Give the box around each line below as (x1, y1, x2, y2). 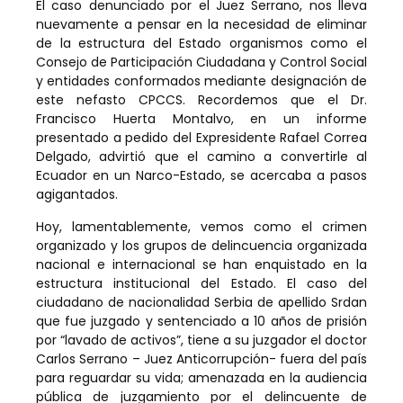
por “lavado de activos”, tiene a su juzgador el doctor (36, 330, 367, 349)
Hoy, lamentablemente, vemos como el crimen (36, 217, 367, 236)
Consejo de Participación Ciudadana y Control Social (36, 53, 367, 72)
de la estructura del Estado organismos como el (36, 34, 367, 53)
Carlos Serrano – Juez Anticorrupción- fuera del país (36, 349, 367, 368)
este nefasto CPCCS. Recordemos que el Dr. (36, 91, 367, 110)
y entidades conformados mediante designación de (36, 72, 367, 91)
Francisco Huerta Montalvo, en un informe (36, 110, 367, 129)
